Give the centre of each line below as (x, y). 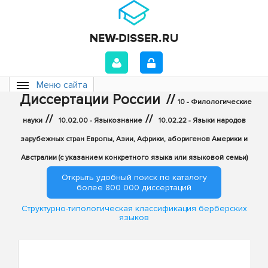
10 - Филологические (214, 102)
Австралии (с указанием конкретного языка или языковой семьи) (134, 158)
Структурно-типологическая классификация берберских (134, 209)
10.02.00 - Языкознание (100, 121)
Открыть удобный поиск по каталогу (134, 177)
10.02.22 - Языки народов (202, 121)
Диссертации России (90, 100)
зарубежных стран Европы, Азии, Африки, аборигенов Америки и (134, 139)
